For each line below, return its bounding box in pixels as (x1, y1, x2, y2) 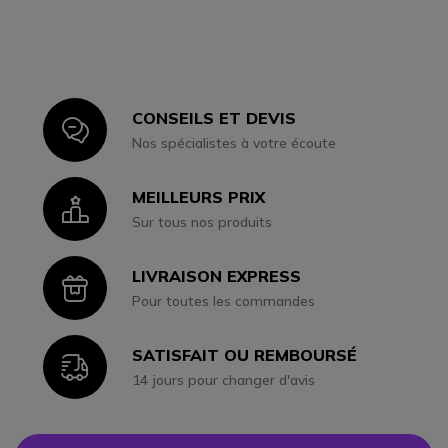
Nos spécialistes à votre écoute (132, 134, 337, 153)
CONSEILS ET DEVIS (132, 108, 297, 129)
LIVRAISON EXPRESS (132, 266, 302, 287)
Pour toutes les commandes (132, 292, 316, 311)
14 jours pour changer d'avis (132, 371, 316, 390)
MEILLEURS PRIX (132, 187, 266, 208)
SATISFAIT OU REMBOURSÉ (132, 345, 358, 366)
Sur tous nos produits (132, 213, 273, 232)
